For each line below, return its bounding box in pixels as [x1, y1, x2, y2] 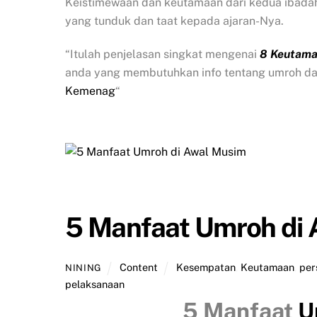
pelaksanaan [65, 277, 125, 290]
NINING [65, 262, 102, 273]
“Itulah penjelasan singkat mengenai [65, 47, 260, 61]
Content [120, 260, 158, 273]
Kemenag [65, 83, 115, 98]
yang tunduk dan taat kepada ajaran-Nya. [65, 13, 284, 28]
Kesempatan [175, 260, 236, 273]
